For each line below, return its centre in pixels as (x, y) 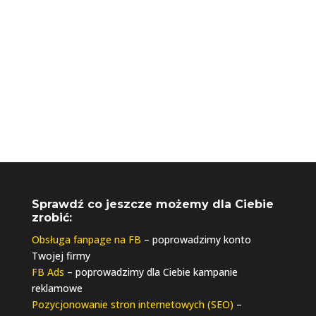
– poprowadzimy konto (196, 240)
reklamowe (57, 288)
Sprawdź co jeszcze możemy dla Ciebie (152, 205)
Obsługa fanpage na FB (86, 240)
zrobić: (51, 218)
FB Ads (48, 272)
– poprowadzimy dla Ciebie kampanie (151, 272)
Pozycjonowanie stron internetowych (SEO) (132, 305)
